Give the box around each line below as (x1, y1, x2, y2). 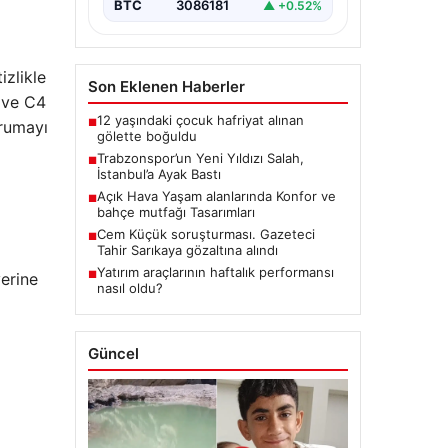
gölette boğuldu (96, 128, 197, 145)
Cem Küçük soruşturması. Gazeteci (96, 226, 315, 243)
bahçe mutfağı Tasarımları (96, 204, 255, 221)
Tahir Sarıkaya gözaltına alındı (96, 242, 278, 259)
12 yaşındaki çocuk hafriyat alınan (96, 112, 304, 129)
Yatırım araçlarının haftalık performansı (96, 264, 334, 281)
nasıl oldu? (96, 280, 163, 297)
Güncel (87, 344, 139, 364)
